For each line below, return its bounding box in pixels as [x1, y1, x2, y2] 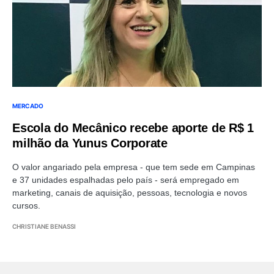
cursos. [12, 200, 40, 210]
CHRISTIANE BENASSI [12, 222, 76, 230]
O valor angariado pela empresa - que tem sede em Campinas [12, 161, 255, 172]
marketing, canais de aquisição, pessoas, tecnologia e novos [12, 187, 247, 198]
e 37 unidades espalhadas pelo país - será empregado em [12, 174, 239, 185]
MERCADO [12, 102, 43, 109]
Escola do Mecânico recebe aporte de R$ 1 [12, 120, 254, 135]
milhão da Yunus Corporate [12, 136, 168, 150]
